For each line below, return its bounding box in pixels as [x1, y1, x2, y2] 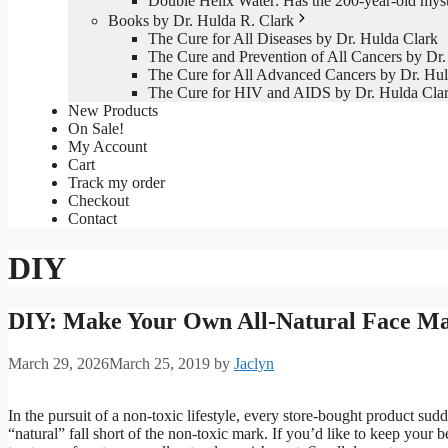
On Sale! [68, 120, 124, 138]
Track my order [68, 174, 165, 192]
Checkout [68, 192, 129, 210]
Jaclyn [234, 355, 274, 373]
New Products [68, 102, 158, 120]
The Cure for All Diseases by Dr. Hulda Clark [148, 30, 438, 48]
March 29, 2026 [8, 355, 109, 373]
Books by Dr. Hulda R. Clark [108, 12, 294, 30]
